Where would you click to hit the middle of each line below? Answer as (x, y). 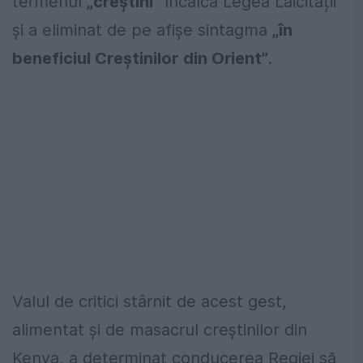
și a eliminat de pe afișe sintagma (142, 30)
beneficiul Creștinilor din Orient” (140, 59)
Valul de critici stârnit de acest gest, (149, 302)
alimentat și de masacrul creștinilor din (160, 330)
